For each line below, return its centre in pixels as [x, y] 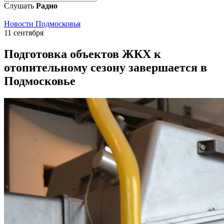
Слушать [20, 6]
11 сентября [24, 33]
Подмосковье [40, 81]
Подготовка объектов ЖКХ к [82, 54]
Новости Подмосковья [42, 24]
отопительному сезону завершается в [105, 67]
